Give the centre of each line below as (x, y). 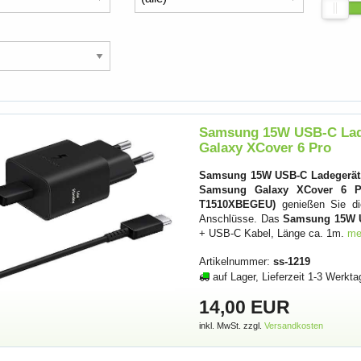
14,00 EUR (245, 307)
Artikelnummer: (237, 261)
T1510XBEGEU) (238, 205)
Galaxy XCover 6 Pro (266, 148)
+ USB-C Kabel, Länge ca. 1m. (274, 234)
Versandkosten (294, 326)
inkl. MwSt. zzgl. (232, 326)
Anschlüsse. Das (241, 219)
